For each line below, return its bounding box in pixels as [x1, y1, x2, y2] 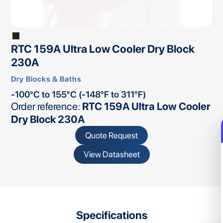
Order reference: [11, 100, 83, 113]
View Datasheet [83, 149, 140, 160]
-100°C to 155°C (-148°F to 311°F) [11, 89, 146, 100]
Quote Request [85, 130, 138, 141]
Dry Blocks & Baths [11, 75, 82, 84]
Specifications [76, 208, 147, 222]
